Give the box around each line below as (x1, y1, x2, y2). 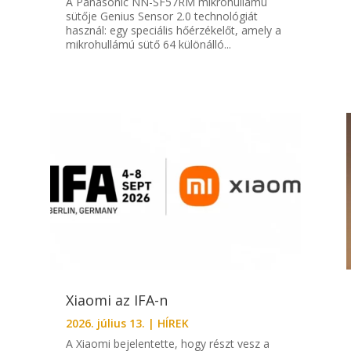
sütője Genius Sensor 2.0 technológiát (65, 9, 258, 24)
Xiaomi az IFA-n (65, 291, 172, 310)
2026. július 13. (65, 316, 145, 331)
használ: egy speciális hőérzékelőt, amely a (65, 23, 281, 38)
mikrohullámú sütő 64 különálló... (65, 37, 231, 52)
